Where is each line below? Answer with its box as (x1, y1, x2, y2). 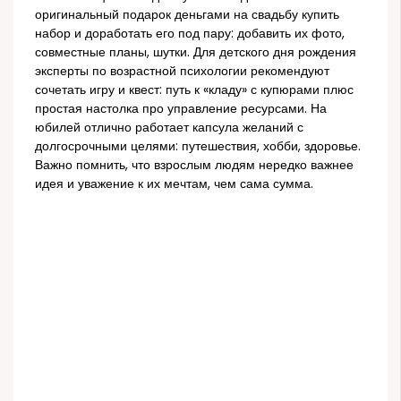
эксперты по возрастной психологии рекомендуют (35, 62, 330, 80)
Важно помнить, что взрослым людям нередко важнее (35, 156, 354, 174)
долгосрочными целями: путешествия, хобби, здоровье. (35, 137, 362, 155)
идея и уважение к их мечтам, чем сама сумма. (35, 175, 314, 192)
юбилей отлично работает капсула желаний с (35, 118, 304, 136)
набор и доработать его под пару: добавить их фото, (35, 24, 346, 42)
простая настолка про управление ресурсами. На (35, 99, 328, 117)
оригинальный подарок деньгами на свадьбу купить (35, 5, 340, 23)
